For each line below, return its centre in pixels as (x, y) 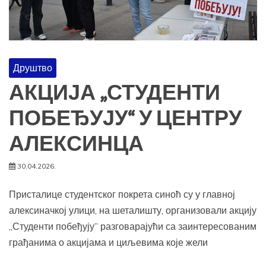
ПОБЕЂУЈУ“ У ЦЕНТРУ (125, 119)
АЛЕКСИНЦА (76, 145)
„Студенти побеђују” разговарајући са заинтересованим (133, 227)
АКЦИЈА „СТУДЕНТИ (115, 94)
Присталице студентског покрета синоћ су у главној (122, 194)
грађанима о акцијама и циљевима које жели (108, 243)
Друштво (33, 68)
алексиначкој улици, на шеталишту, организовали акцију (133, 210)
